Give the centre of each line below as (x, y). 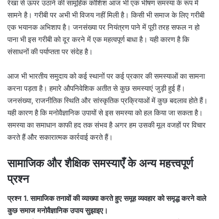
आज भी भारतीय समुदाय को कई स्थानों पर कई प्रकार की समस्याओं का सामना (106, 76)
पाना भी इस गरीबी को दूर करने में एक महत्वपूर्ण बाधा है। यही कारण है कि (98, 39)
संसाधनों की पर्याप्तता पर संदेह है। (50, 51)
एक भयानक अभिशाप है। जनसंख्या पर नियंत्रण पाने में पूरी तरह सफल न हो (103, 27)
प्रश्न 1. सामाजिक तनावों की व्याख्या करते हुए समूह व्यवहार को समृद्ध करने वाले (107, 198)
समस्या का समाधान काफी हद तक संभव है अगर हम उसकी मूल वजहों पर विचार (107, 125)
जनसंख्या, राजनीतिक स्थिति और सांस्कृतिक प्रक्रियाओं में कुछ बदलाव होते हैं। (108, 100)
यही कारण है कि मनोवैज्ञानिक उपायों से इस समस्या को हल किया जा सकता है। (105, 112)
